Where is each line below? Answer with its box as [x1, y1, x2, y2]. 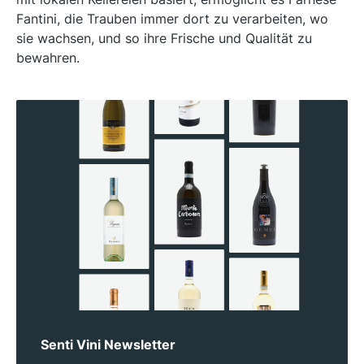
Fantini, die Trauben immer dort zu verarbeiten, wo [16, 11, 328, 28]
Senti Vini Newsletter [41, 336, 175, 353]
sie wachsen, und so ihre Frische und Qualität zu [16, 30, 312, 47]
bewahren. [16, 50, 80, 67]
